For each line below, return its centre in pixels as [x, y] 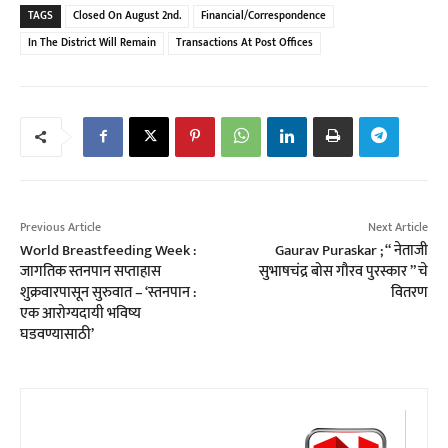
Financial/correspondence [263, 16]
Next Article [397, 227]
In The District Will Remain [92, 43]
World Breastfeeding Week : [108, 251]
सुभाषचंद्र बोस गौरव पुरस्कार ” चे [343, 272]
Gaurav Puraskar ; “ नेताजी [351, 251]
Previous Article [60, 227]
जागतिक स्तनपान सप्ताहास [90, 272]
